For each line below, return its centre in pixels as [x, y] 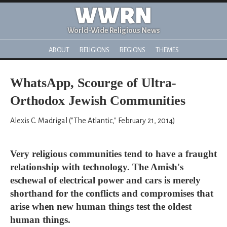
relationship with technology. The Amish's [97, 167]
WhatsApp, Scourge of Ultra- [93, 83]
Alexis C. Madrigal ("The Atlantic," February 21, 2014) [93, 121]
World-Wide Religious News [113, 30]
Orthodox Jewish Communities [98, 101]
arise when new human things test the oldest [101, 206]
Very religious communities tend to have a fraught [113, 154]
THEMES [167, 50]
